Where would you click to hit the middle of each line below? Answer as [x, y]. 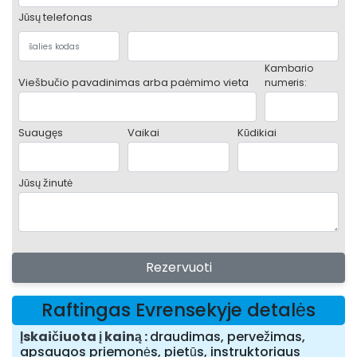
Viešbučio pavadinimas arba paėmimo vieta [133, 83]
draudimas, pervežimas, [228, 337]
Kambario [289, 69]
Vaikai [144, 133]
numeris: [286, 83]
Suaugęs [41, 133]
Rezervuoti [178, 268]
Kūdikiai [257, 133]
